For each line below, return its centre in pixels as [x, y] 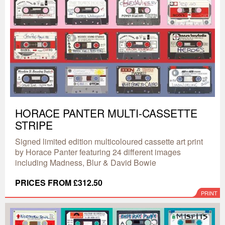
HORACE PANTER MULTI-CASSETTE [106, 113]
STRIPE [34, 125]
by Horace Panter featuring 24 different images [98, 152]
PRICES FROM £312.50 [59, 183]
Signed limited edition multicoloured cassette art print [109, 141]
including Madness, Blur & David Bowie [86, 162]
